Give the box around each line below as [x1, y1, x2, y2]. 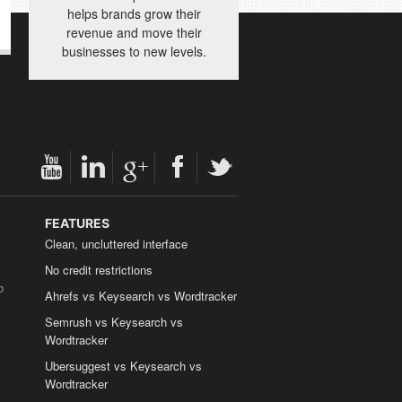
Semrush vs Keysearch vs [44, 313, 183, 331]
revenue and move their [66, 23, 202, 41]
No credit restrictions [44, 261, 153, 279]
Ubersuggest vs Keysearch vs [44, 357, 202, 375]
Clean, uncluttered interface [44, 235, 188, 252]
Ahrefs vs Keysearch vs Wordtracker [44, 287, 237, 305]
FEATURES [44, 215, 109, 231]
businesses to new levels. [61, 42, 206, 60]
